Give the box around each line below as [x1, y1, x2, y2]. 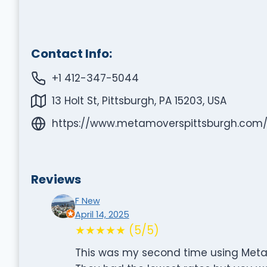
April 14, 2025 [74, 208, 129, 221]
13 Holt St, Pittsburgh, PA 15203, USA [51, 93, 226, 108]
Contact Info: [30, 45, 112, 62]
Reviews [30, 170, 81, 188]
